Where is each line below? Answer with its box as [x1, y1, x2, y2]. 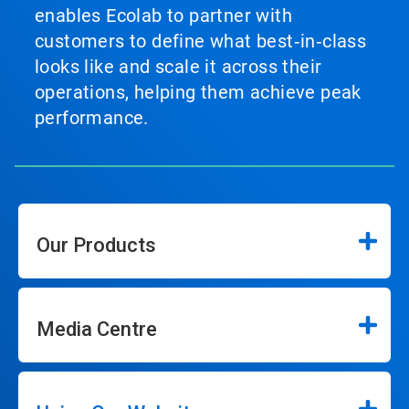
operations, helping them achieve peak [35, 80, 362, 103]
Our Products [37, 233, 156, 257]
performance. [35, 106, 149, 129]
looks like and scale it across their [35, 55, 322, 78]
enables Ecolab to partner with [35, 4, 292, 26]
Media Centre [37, 317, 157, 341]
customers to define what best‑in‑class [35, 29, 367, 52]
